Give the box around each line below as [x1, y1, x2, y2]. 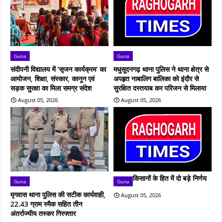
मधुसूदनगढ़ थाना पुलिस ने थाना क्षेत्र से [113, 64, 209, 74]
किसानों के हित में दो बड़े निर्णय [133, 173, 207, 183]
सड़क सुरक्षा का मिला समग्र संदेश [10, 83, 92, 93]
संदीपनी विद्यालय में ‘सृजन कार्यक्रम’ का [10, 64, 106, 74]
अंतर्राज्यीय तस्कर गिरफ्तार [10, 208, 76, 218]
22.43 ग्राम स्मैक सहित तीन [10, 199, 82, 209]
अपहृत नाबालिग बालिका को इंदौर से [113, 73, 199, 83]
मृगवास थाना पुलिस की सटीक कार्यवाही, [10, 189, 106, 199]
